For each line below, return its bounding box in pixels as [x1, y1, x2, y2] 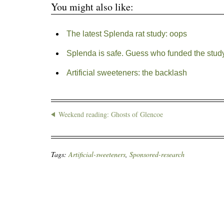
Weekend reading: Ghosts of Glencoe [58, 109, 163, 119]
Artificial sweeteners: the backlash [66, 68, 187, 77]
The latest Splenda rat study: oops [66, 29, 187, 38]
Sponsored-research [129, 149, 184, 159]
